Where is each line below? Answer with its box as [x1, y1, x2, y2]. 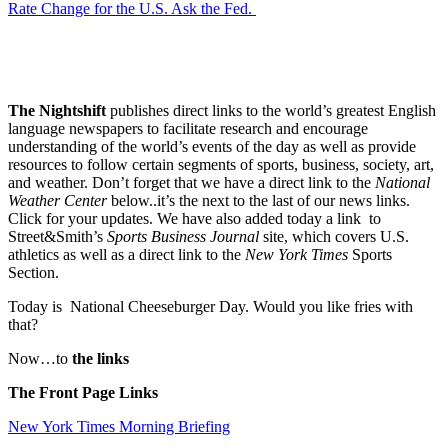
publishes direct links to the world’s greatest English [106, 101, 436, 119]
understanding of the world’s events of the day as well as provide [8, 137, 416, 155]
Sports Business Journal [107, 227, 259, 245]
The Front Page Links [8, 383, 158, 401]
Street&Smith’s [8, 227, 107, 245]
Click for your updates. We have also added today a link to [8, 209, 381, 227]
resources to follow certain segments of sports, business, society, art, [8, 155, 434, 173]
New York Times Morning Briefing [8, 417, 230, 435]
